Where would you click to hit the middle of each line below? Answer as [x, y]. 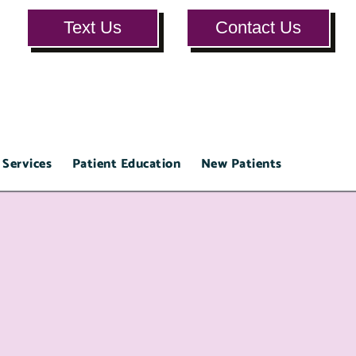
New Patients [241, 164]
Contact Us [258, 27]
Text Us [92, 27]
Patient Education [126, 164]
